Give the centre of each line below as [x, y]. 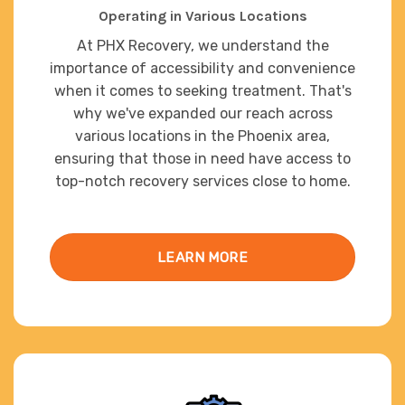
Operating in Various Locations [202, 15]
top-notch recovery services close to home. [202, 181]
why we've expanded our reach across [202, 113]
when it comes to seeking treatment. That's [202, 90]
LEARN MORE [202, 258]
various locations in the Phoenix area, [202, 136]
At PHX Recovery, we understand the [202, 45]
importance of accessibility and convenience [202, 68]
